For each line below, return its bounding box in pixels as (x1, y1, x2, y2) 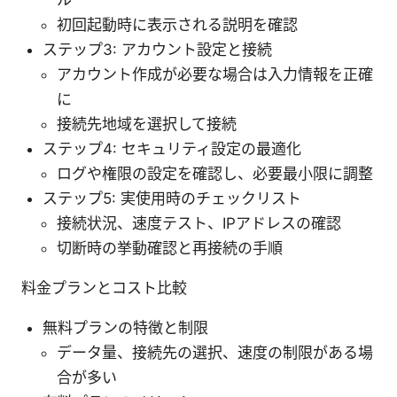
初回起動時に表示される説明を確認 (57, 15, 298, 34)
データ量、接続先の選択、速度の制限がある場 (57, 343, 373, 362)
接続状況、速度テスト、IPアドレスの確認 (57, 214, 341, 232)
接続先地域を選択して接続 (57, 114, 237, 133)
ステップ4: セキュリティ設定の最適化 (43, 139, 301, 158)
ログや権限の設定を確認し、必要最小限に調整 (57, 164, 373, 183)
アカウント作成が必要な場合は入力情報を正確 (57, 65, 373, 83)
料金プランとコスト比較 (21, 278, 187, 297)
